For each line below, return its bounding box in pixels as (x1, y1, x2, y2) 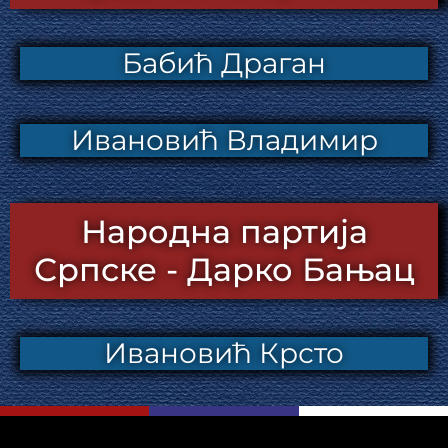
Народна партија (80, 212, 368, 252)
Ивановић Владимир (70, 123, 378, 158)
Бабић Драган (122, 46, 326, 81)
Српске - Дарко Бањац (33, 250, 415, 290)
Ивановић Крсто (104, 336, 344, 371)
